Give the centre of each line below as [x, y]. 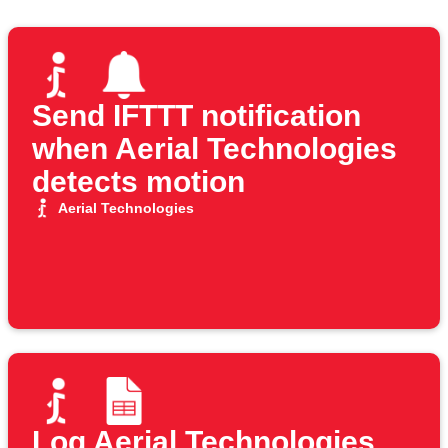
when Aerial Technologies [214, 149]
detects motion [138, 182]
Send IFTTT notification [196, 116]
